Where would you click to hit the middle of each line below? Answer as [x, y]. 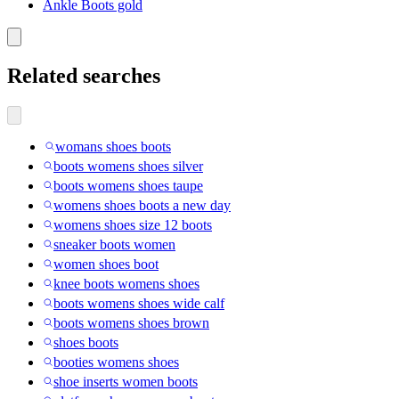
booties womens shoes [116, 362]
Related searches [84, 75]
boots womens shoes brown [131, 322]
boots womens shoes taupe [128, 185]
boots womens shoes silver [128, 166]
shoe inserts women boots [126, 381]
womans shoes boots [113, 146]
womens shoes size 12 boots [133, 224]
